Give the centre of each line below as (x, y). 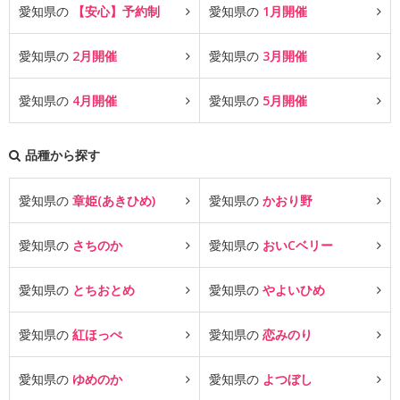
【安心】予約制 (116, 11)
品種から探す (62, 155)
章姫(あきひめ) (114, 200)
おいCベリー (298, 245)
